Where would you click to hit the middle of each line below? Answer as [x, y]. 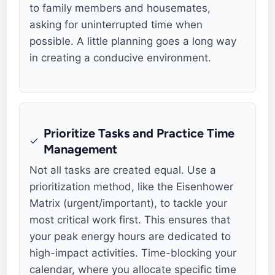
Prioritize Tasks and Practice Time [139, 133]
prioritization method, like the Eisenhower [132, 186]
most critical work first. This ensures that [130, 219]
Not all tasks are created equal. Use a [123, 170]
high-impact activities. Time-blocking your [133, 253]
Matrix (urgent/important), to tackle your [129, 203]
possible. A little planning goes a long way [133, 41]
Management [81, 149]
